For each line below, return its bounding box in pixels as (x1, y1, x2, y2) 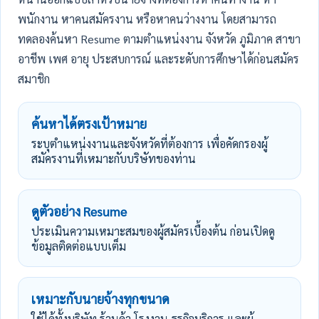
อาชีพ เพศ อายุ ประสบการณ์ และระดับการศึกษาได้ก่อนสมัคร (18, 51, 299, 66)
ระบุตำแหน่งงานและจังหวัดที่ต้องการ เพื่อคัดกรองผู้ (31, 136, 268, 151)
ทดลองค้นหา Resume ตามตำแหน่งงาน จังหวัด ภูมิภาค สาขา (18, 31, 300, 46)
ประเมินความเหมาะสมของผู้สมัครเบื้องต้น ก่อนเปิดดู (31, 224, 275, 239)
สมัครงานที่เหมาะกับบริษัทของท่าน (31, 151, 196, 166)
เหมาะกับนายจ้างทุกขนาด (31, 291, 169, 307)
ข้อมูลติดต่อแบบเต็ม (31, 239, 126, 253)
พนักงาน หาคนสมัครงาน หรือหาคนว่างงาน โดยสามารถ (18, 11, 276, 26)
